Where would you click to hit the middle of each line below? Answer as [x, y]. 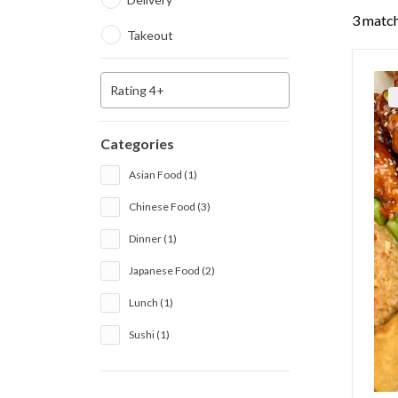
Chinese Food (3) [170, 207]
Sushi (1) [150, 334]
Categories [138, 143]
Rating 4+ [138, 90]
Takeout [151, 35]
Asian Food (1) [163, 175]
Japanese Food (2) [172, 271]
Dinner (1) [153, 239]
